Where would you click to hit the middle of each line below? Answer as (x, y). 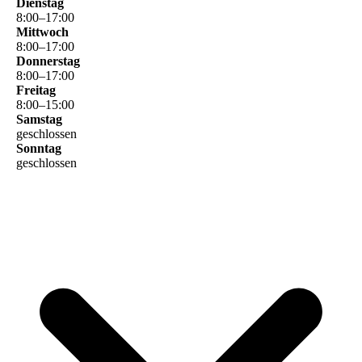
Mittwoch (42, 32)
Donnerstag (48, 61)
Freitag (36, 90)
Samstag (39, 119)
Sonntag (39, 148)
